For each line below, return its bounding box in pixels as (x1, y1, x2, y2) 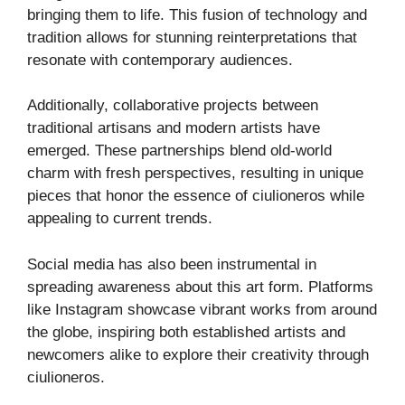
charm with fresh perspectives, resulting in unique (27, 165, 363, 183)
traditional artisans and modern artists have (27, 119, 320, 137)
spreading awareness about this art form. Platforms (27, 278, 373, 296)
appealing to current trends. (27, 210, 212, 228)
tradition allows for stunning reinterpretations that (27, 28, 357, 46)
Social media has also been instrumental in (27, 255, 316, 273)
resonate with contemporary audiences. (27, 51, 293, 69)
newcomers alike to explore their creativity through (27, 345, 369, 363)
